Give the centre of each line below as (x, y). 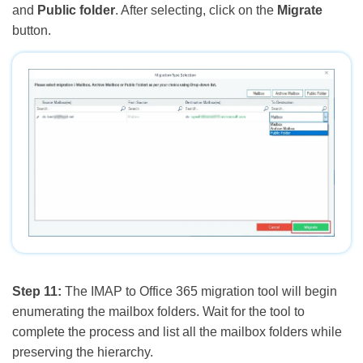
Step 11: (37, 291)
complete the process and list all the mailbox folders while (177, 331)
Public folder (76, 11)
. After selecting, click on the (196, 11)
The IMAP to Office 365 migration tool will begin (199, 291)
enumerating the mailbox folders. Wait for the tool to (158, 311)
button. (32, 31)
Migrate (300, 11)
